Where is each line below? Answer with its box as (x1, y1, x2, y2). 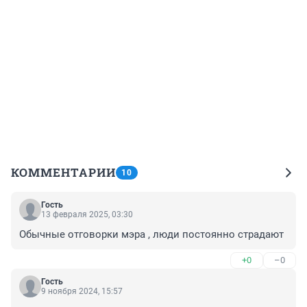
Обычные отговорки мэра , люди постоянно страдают (19, 228, 284, 241)
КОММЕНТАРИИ (11, 164, 116, 180)
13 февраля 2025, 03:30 (41, 209, 133, 219)
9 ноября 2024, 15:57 (41, 286, 123, 296)
